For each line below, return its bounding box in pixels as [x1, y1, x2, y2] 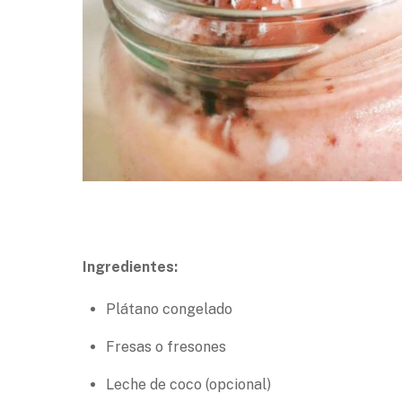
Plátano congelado [105, 301, 232, 319]
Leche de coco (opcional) [105, 376, 271, 394]
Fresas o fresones [105, 338, 226, 356]
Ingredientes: [83, 258, 178, 276]
